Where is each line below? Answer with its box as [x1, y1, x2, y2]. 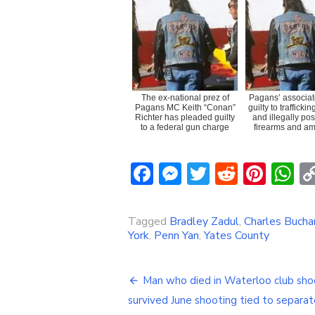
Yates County [204, 227, 269, 243]
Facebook [153, 157, 246, 188]
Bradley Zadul [169, 213, 239, 229]
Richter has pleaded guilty [135, 112, 235, 122]
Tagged [128, 213, 169, 229]
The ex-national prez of [141, 92, 229, 103]
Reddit [238, 157, 304, 188]
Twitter [210, 157, 285, 188]
